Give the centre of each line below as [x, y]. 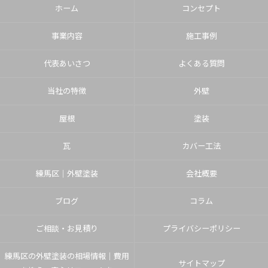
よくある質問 [201, 63]
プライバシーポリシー [201, 228]
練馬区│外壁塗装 [67, 173]
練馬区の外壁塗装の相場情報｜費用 [67, 256]
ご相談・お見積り [67, 228]
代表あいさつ [67, 63]
